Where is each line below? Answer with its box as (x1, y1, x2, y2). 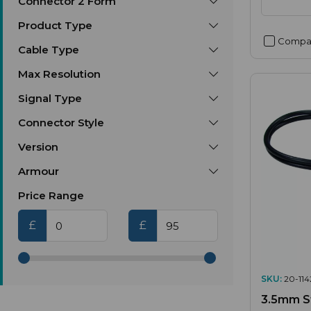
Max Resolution (18, 67, 101, 81)
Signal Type (18, 92, 82, 105)
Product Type (18, 19, 92, 32)
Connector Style (18, 116, 104, 129)
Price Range (18, 189, 84, 202)
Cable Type (18, 43, 79, 56)
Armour (18, 165, 59, 178)
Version (18, 140, 58, 153)
